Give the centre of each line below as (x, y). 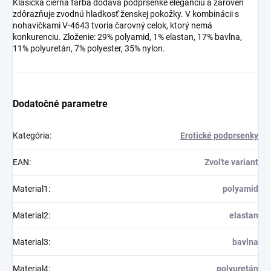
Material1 (31, 189)
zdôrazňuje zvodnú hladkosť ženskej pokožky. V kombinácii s (126, 14)
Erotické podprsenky (219, 136)
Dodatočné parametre (60, 104)
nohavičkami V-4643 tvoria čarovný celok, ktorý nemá (113, 26)
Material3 (31, 242)
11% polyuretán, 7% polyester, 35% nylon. (89, 49)
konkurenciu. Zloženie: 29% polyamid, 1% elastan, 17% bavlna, (127, 37)
